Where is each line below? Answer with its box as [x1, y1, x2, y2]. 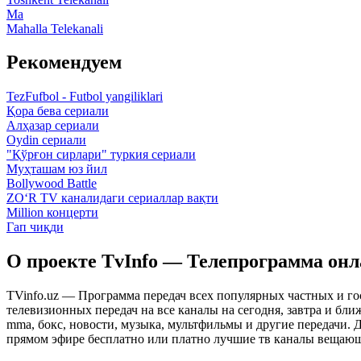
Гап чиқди [6, 220, 64, 234]
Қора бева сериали [6, 104, 109, 118]
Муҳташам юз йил [6, 162, 107, 176]
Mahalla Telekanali [6, 21, 103, 35]
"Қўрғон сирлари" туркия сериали [6, 147, 196, 162]
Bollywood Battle [6, 176, 97, 191]
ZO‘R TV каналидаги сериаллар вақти [6, 191, 218, 205]
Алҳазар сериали [6, 118, 99, 133]
